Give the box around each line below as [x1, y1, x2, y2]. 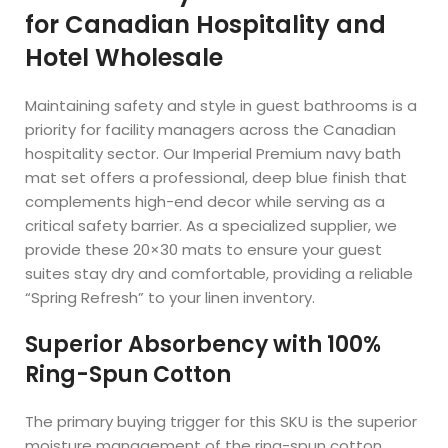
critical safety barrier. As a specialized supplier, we [25, 215, 398, 236]
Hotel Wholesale [25, 41, 224, 74]
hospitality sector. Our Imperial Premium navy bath [25, 143, 402, 164]
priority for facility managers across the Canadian [25, 119, 397, 140]
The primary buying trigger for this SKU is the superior [25, 411, 418, 432]
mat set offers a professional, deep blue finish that [25, 167, 408, 188]
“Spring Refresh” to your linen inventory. [25, 287, 316, 308]
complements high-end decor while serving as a [25, 191, 386, 212]
